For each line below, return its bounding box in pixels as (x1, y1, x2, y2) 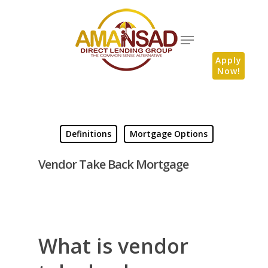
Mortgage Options (130, 128, 208, 139)
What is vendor (38, 232, 188, 260)
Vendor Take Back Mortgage (38, 156, 188, 172)
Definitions (66, 128, 111, 139)
